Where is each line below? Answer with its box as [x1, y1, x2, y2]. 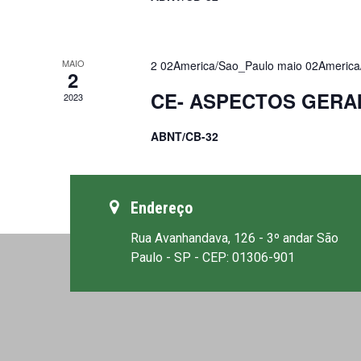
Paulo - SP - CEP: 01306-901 [131, 249, 295, 265]
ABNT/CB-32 [151, 127, 219, 144]
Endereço [131, 197, 193, 218]
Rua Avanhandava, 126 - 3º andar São [131, 230, 338, 246]
